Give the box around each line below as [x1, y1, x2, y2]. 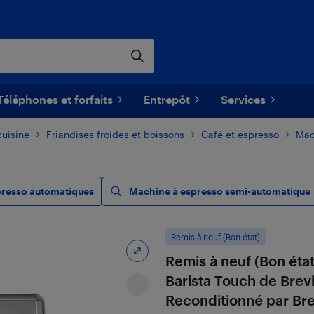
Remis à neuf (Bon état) [170, 232, 260, 242]
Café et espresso [201, 128, 279, 140]
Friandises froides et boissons [46, 128, 184, 140]
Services [221, 93, 266, 106]
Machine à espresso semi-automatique [129, 185, 310, 197]
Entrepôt [144, 93, 190, 106]
